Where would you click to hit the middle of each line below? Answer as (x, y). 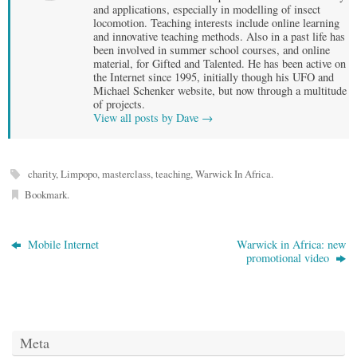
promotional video (289, 257)
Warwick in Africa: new (291, 244)
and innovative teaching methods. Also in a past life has (219, 37)
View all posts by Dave (147, 118)
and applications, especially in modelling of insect (207, 10)
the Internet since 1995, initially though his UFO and (214, 77)
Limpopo (79, 173)
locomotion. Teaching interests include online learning (216, 23)
